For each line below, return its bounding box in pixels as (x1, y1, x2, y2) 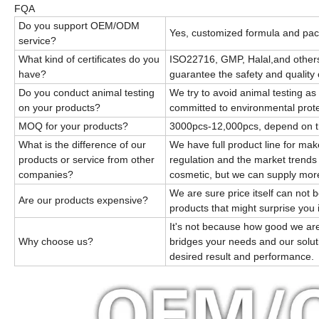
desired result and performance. (169, 251, 314, 263)
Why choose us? (19, 236, 93, 248)
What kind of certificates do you (19, 53, 159, 66)
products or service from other (19, 154, 155, 166)
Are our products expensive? (19, 194, 159, 206)
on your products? (19, 102, 112, 114)
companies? (19, 169, 76, 181)
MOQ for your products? (19, 120, 128, 132)
